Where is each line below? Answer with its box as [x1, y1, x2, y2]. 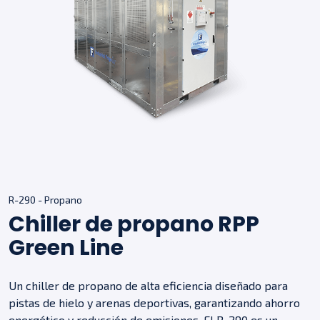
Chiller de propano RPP [9, 209, 259, 239]
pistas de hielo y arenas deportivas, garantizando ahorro [9, 295, 300, 309]
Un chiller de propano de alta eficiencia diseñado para [9, 278, 288, 292]
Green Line [9, 232, 124, 263]
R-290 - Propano [9, 193, 82, 206]
